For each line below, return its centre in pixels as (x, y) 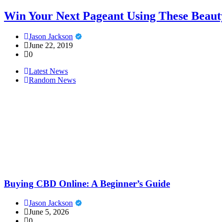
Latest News (48, 71)
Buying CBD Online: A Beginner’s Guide (87, 184)
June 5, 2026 (49, 212)
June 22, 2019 (51, 46)
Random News (52, 80)
